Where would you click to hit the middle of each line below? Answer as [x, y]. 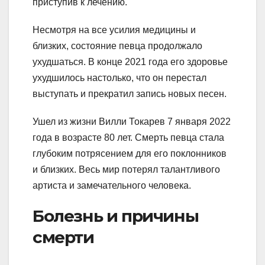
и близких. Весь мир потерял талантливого [126, 169]
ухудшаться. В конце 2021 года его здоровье [130, 62]
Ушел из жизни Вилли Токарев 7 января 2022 [132, 121]
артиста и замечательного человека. [112, 185]
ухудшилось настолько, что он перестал [119, 77]
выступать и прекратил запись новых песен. [130, 93]
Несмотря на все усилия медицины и [114, 30]
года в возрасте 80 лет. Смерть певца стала [128, 137]
